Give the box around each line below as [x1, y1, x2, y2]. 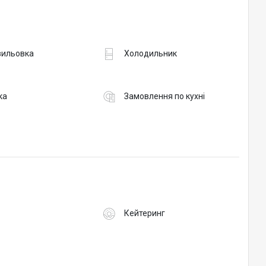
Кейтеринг [123, 208, 165, 218]
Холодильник [123, 49, 177, 59]
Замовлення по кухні [123, 91, 205, 102]
